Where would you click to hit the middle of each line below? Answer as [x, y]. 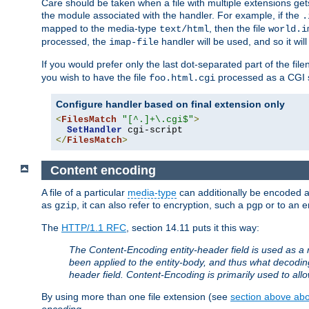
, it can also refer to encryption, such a [161, 205]
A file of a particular [84, 193]
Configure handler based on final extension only [170, 104]
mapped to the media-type [100, 28]
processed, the [75, 41]
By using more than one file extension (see [136, 297]
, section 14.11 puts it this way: [193, 228]
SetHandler [94, 130]
